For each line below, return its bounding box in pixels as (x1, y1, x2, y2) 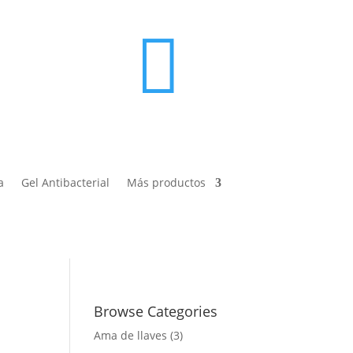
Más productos (127, 175, 206, 191)
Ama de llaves (94, 327, 168, 343)
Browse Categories (94, 301, 218, 321)
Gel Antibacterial (21, 175, 110, 191)
